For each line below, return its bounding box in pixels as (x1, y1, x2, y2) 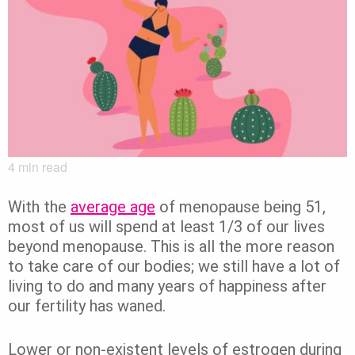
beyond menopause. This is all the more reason (8, 237, 334, 257)
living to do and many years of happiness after (8, 277, 326, 296)
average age (71, 197, 155, 217)
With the (8, 197, 71, 217)
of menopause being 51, (155, 197, 326, 217)
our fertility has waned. (8, 296, 166, 316)
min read (15, 158, 67, 177)
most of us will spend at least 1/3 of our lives (8, 217, 325, 237)
